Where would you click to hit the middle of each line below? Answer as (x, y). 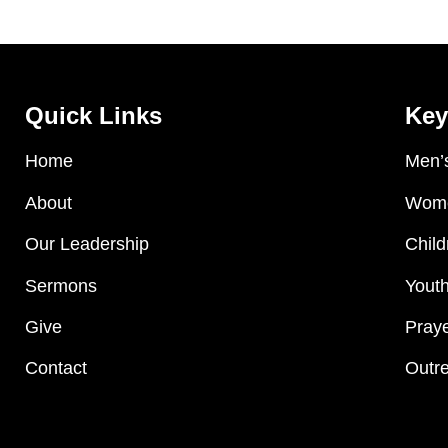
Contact (56, 368)
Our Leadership (87, 244)
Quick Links (93, 116)
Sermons (61, 285)
